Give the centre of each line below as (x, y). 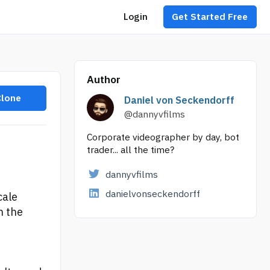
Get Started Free (210, 17)
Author (104, 80)
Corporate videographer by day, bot (163, 138)
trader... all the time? (131, 150)
